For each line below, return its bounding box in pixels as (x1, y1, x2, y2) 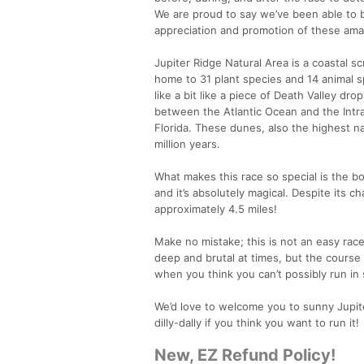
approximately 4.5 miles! (154, 201, 277, 215)
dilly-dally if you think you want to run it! (154, 315, 359, 329)
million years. (154, 136, 220, 150)
